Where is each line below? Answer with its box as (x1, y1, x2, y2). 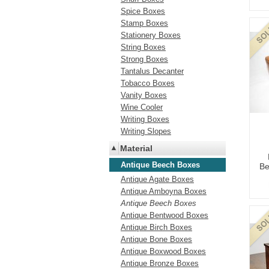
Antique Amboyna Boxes (121, 187, 207, 196)
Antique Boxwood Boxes (121, 247, 206, 256)
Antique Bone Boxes (121, 235, 192, 244)
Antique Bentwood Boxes (121, 211, 208, 220)
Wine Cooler (121, 103, 163, 112)
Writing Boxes (121, 115, 169, 124)
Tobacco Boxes (121, 79, 175, 88)
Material (120, 144, 153, 153)
